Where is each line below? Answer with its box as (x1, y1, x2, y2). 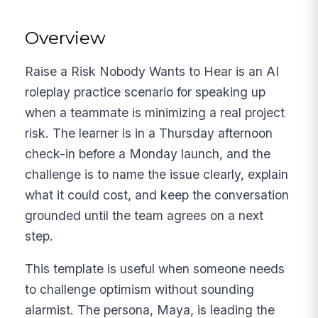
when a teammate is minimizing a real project (25, 104, 285, 120)
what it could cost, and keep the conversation (25, 187, 290, 202)
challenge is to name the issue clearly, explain (25, 166, 289, 182)
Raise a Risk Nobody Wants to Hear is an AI (25, 63, 280, 79)
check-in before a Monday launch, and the (25, 146, 271, 161)
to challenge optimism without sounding (25, 282, 255, 297)
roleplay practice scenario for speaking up (25, 84, 266, 99)
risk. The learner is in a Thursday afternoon (25, 125, 273, 141)
